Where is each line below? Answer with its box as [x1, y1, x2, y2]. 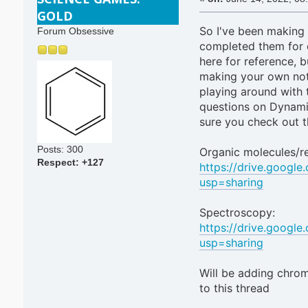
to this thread [199, 281, 269, 296]
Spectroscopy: [199, 206, 275, 220]
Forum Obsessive [36, 26, 114, 37]
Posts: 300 [36, 144, 83, 155]
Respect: [36, 157, 82, 168]
